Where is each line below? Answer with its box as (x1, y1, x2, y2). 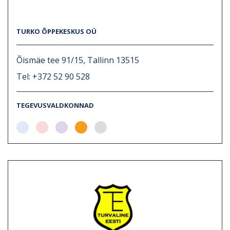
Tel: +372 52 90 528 (16, 70, 90, 82)
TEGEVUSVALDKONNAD (16, 100, 94, 110)
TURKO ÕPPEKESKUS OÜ (16, 26, 97, 36)
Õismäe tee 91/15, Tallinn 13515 (16, 54, 139, 66)
